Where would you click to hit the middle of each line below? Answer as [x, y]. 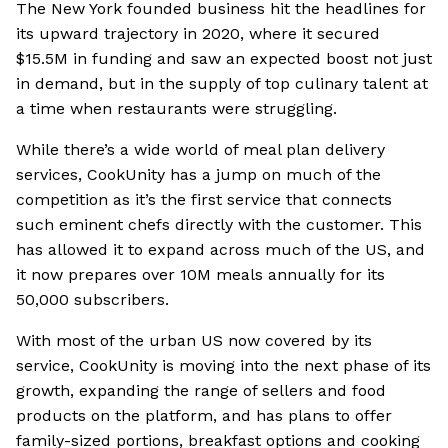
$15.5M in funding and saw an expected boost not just [224, 59]
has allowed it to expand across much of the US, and [220, 250]
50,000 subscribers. [92, 300]
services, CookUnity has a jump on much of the [198, 175]
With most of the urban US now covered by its [194, 341]
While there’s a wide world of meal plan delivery [200, 150]
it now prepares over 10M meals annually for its [200, 275]
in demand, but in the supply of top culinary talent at [222, 84]
